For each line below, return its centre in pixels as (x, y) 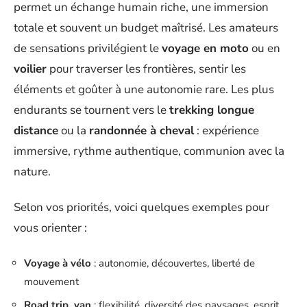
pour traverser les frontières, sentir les (146, 69)
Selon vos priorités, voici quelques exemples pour (142, 208)
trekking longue (212, 110)
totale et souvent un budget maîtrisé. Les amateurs (146, 27)
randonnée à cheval (142, 130)
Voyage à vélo (58, 263)
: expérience (226, 130)
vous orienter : (50, 228)
